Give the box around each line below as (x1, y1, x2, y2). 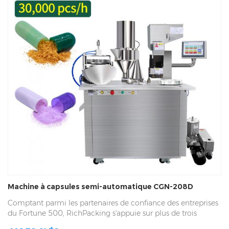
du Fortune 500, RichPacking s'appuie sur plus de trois (8, 208, 197, 218)
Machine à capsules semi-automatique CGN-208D (8, 181, 193, 191)
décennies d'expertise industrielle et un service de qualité (8, 218, 204, 228)
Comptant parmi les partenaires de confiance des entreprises (8, 198, 218, 208)
